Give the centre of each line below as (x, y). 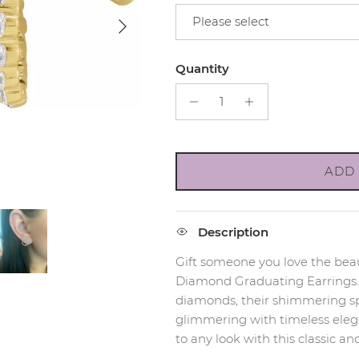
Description (233, 232)
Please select (230, 22)
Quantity (202, 68)
